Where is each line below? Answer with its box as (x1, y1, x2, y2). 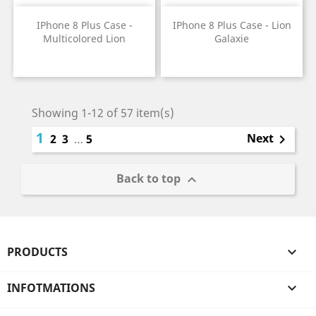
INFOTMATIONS (7, 280, 95, 296)
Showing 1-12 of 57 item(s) (32, 105, 174, 121)
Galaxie (214, 32, 249, 46)
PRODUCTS (7, 244, 68, 260)
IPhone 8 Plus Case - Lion (172, 18, 291, 32)
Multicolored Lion (43, 32, 126, 46)
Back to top (116, 171, 183, 187)
